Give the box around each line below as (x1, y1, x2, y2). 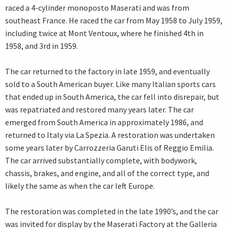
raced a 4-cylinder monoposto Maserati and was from (5, 3, 189, 13)
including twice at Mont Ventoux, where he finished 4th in (5, 28, 204, 39)
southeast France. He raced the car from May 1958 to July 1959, (5, 15, 222, 26)
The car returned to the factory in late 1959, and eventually (5, 66, 210, 77)
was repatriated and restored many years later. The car (5, 104, 194, 115)
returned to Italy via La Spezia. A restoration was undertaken (5, 130, 215, 140)
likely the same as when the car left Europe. (5, 181, 155, 191)
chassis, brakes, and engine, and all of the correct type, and (5, 168, 209, 179)
